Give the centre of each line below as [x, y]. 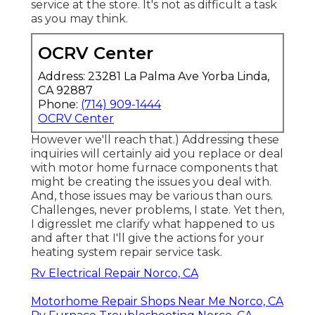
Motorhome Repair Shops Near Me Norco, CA [157, 301]
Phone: [59, 104]
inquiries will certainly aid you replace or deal [157, 153]
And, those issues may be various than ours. [152, 195]
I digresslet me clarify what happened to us [153, 224]
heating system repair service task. [127, 252]
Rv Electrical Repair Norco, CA [115, 273]
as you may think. [79, 18]
